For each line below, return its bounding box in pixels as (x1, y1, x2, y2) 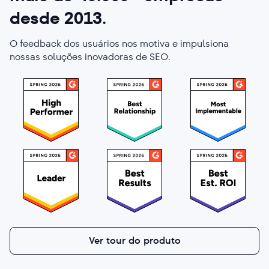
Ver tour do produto (88, 233, 181, 247)
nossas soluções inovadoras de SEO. (10, 49, 171, 64)
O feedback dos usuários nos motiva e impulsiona (10, 36, 229, 50)
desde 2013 (10, 6, 103, 30)
